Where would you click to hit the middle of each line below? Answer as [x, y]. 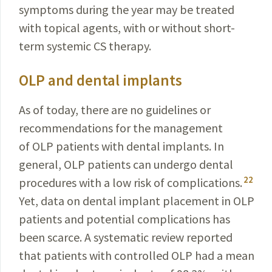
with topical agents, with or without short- [127, 28]
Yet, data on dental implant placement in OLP [137, 201]
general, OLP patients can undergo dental [126, 164]
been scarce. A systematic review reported [126, 237]
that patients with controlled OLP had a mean [137, 255]
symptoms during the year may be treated [127, 9]
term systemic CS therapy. [85, 46]
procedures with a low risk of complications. [131, 182]
